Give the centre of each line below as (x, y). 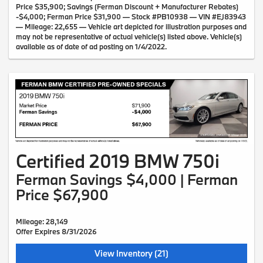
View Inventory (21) (131, 254)
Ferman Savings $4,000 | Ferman (127, 180)
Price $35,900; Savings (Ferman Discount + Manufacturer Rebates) (127, 6)
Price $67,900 (62, 195)
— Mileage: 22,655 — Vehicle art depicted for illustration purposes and (131, 26)
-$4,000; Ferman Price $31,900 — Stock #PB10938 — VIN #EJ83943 (131, 16)
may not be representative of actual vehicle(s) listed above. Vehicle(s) (129, 36)
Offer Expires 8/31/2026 (56, 232)
